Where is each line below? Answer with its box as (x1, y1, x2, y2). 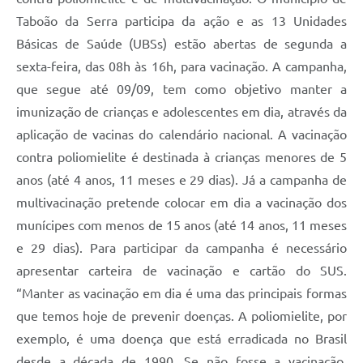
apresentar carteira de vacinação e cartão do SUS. (16, 263, 347, 278)
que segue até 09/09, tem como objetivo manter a (16, 81, 347, 96)
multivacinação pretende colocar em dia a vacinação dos (16, 194, 347, 210)
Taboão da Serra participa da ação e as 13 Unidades (16, 13, 347, 28)
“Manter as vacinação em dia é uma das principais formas (16, 285, 347, 301)
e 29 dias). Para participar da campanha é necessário (16, 240, 347, 255)
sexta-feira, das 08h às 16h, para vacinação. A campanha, (16, 58, 347, 74)
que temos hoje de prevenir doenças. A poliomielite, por (16, 308, 347, 323)
